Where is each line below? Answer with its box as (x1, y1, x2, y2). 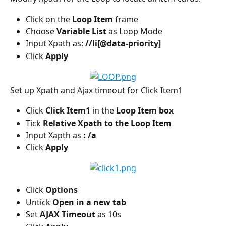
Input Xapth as (26, 130, 81, 141)
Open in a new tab (52, 196, 126, 208)
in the (92, 105, 114, 117)
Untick (26, 196, 52, 208)
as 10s (95, 209, 121, 220)
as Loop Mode (106, 25, 162, 37)
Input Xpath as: (26, 38, 85, 49)
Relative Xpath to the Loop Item (41, 117, 172, 129)
